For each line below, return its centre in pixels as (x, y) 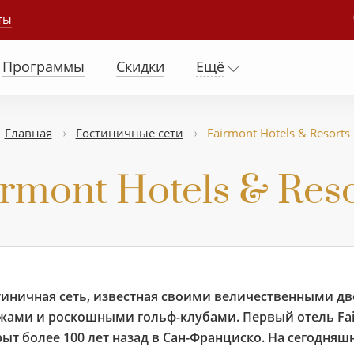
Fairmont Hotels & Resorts (278, 132)
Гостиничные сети (129, 132)
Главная (28, 132)
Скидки (140, 66)
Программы (43, 66)
